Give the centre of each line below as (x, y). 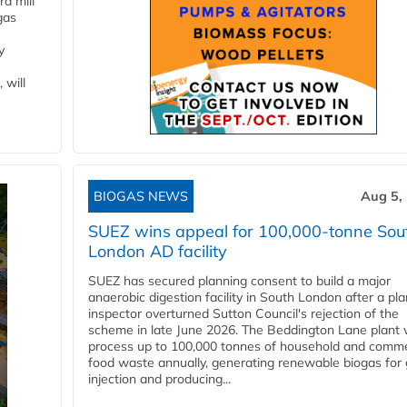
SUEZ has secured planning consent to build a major (239, 281)
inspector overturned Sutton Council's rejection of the (243, 314)
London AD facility (158, 252)
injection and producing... (159, 379)
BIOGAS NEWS (141, 197)
